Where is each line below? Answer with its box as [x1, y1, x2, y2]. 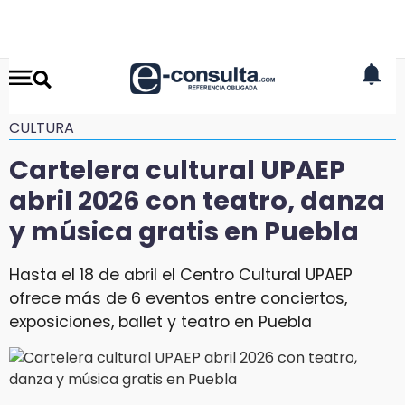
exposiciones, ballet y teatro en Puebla [9, 310, 312, 333]
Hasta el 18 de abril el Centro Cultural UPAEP [9, 263, 353, 286]
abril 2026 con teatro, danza [9, 183, 385, 219]
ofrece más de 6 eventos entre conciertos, [9, 287, 347, 309]
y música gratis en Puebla [9, 213, 359, 250]
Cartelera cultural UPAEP [9, 152, 345, 188]
